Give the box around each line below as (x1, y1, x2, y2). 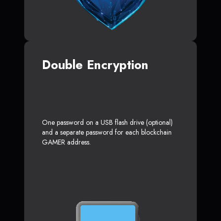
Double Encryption (42, 55, 148, 74)
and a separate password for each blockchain (42, 127, 172, 137)
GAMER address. (42, 137, 91, 147)
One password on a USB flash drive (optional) (42, 117, 173, 127)
